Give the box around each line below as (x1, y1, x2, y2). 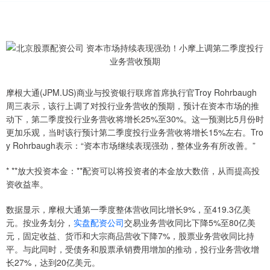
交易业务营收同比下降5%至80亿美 (124, 216, 256, 228)
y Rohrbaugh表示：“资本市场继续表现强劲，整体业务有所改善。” (6, 139, 256, 151)
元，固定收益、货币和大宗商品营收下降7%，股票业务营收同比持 (6, 230, 254, 242)
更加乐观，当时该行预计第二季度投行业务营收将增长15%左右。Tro (6, 126, 263, 138)
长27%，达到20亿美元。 (6, 256, 100, 268)
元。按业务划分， (6, 216, 74, 228)
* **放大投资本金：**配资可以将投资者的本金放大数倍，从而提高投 (6, 165, 260, 177)
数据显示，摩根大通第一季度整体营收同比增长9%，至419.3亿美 (6, 203, 251, 215)
